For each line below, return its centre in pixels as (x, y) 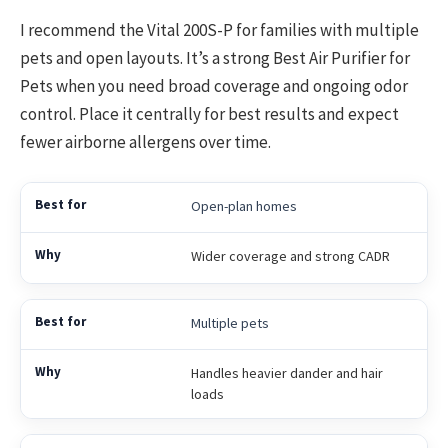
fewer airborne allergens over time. (145, 141)
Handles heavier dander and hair (286, 372)
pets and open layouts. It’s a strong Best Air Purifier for (215, 57)
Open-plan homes (243, 205)
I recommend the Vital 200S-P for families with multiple (219, 29)
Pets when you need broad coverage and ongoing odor (214, 85)
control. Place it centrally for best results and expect (209, 113)
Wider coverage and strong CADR (290, 255)
